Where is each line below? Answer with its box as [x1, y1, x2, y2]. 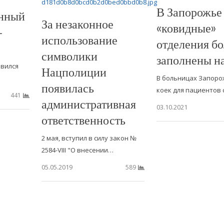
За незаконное [41, 15, 113, 31]
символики [41, 47, 97, 63]
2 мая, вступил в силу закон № [41, 133, 136, 142]
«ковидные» [156, 19, 216, 35]
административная [41, 95, 136, 111]
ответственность [41, 111, 125, 127]
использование [41, 31, 117, 47]
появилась [41, 79, 94, 95]
